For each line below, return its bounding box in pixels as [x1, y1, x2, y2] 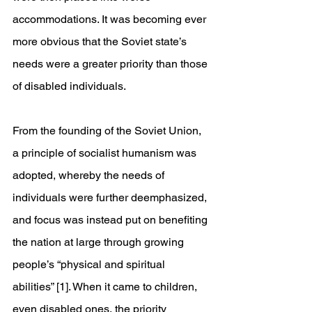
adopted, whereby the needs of [13, 169, 167, 182]
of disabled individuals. [13, 79, 126, 93]
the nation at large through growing [13, 235, 187, 249]
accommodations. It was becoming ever [13, 13, 209, 26]
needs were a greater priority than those [13, 57, 210, 70]
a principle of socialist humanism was [13, 146, 199, 159]
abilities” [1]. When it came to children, [13, 280, 200, 293]
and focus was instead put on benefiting [13, 213, 210, 226]
